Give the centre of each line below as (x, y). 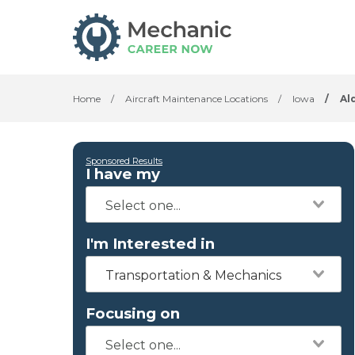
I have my (123, 174)
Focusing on (133, 313)
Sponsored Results (124, 161)
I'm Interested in (150, 244)
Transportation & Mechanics (193, 275)
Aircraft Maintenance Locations (197, 99)
